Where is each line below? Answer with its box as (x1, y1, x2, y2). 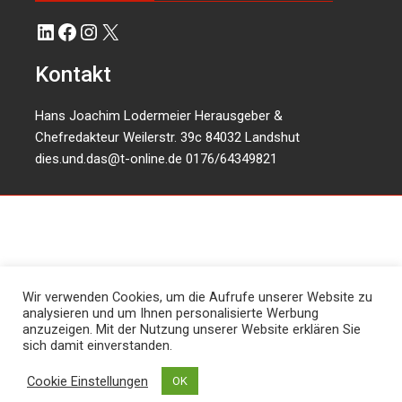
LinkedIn (34, 18, 118, 44)
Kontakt (35, 61, 112, 87)
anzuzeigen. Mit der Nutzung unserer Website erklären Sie (22, 321, 361, 337)
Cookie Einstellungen (27, 372, 148, 389)
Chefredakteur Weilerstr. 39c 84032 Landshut (35, 129, 301, 146)
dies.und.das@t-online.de (35, 151, 183, 168)
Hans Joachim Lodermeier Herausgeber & (35, 108, 284, 125)
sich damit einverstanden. (22, 337, 172, 354)
